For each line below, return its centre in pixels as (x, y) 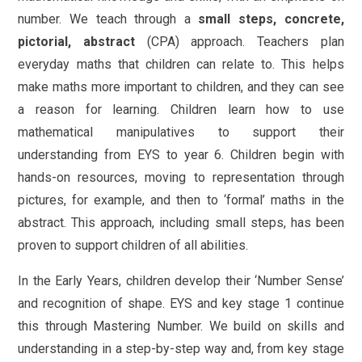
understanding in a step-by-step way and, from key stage (181, 349)
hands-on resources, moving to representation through (181, 178)
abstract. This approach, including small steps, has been (181, 223)
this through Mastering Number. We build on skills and (181, 326)
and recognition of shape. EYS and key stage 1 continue (181, 304)
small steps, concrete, (271, 19)
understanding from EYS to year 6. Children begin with (181, 155)
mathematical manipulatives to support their (181, 133)
